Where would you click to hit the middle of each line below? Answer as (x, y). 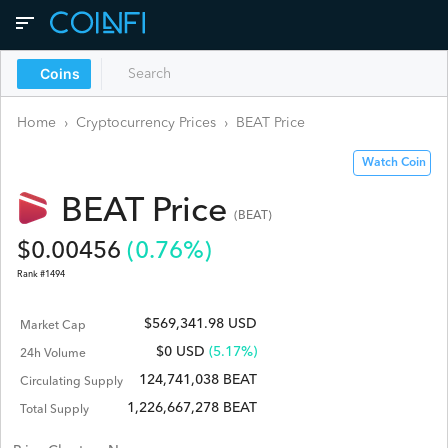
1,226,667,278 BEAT (192, 407)
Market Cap (53, 325)
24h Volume (53, 353)
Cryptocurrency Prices (146, 123)
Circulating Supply (71, 381)
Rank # (31, 274)
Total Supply (54, 409)
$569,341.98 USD (200, 323)
